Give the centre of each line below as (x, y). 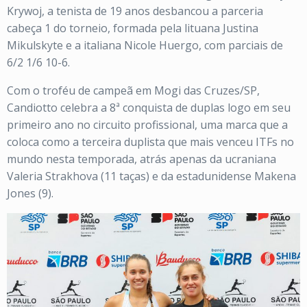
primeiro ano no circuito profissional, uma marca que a (147, 125)
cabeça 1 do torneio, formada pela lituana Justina (133, 28)
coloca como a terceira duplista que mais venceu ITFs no (150, 142)
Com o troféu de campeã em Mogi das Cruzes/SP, (133, 90)
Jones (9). (30, 193)
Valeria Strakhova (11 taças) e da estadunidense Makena (151, 176)
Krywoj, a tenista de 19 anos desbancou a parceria (135, 11)
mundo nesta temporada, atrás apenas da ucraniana (142, 159)
